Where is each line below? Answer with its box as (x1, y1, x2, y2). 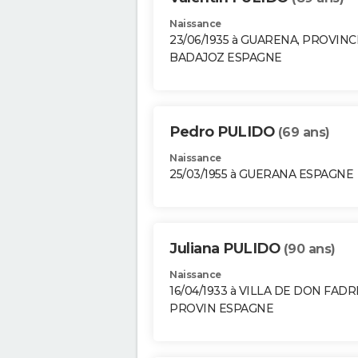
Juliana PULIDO (169, 240, 284, 258)
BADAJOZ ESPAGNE (169, 50, 282, 66)
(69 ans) (277, 125, 330, 141)
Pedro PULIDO (169, 123, 278, 141)
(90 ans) (283, 241, 336, 257)
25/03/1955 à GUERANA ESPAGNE (169, 167, 353, 182)
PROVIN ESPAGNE (169, 301, 273, 316)
